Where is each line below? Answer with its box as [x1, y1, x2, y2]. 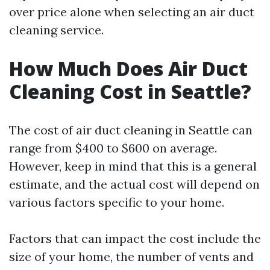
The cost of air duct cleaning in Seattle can [9, 122, 253, 137]
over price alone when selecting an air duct [9, 4, 254, 19]
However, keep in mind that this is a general [9, 159, 257, 174]
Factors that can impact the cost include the [9, 231, 261, 246]
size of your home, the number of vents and [9, 249, 254, 264]
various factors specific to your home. [9, 195, 224, 210]
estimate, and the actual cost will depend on [9, 177, 260, 192]
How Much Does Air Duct [9, 55, 248, 81]
